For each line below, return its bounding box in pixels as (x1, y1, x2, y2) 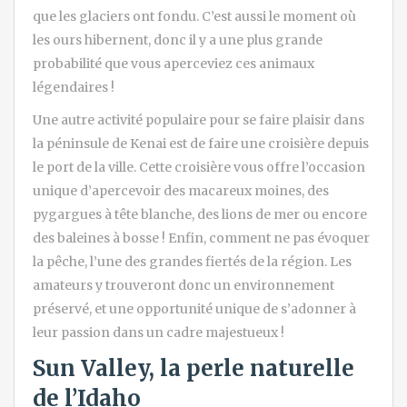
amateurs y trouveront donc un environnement (33, 276, 334, 293)
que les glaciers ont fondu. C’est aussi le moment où (33, 7, 356, 25)
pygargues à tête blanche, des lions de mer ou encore (33, 205, 367, 223)
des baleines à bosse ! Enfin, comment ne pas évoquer (33, 229, 370, 246)
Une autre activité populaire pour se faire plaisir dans (33, 111, 364, 128)
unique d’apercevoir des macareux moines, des (33, 182, 329, 199)
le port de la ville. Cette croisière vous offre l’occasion (33, 158, 365, 175)
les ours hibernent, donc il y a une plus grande (33, 31, 323, 48)
